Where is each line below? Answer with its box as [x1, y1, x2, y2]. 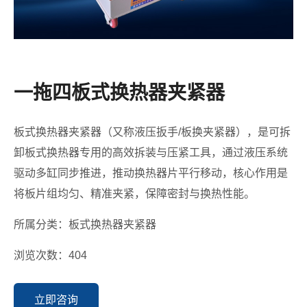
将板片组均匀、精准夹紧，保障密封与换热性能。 [14, 188, 255, 199]
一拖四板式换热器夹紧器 [14, 82, 225, 103]
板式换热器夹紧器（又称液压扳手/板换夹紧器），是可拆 [14, 126, 291, 138]
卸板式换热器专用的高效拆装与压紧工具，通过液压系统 [14, 147, 288, 158]
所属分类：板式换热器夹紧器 [14, 219, 156, 230]
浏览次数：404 [14, 249, 87, 261]
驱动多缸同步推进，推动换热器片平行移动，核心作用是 [14, 167, 288, 179]
